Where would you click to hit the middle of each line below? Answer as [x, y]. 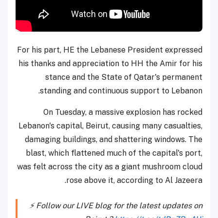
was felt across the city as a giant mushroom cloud [110, 167]
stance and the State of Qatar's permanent [124, 77]
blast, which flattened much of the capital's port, [114, 153]
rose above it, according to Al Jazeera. [134, 181]
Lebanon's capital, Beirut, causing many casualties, [110, 126]
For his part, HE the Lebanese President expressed [110, 50]
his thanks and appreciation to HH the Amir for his [110, 64]
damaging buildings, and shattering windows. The [114, 140]
